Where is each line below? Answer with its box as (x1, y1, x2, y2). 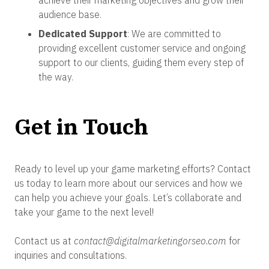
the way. (38, 71, 73, 83)
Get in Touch (14, 112, 148, 141)
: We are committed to (127, 28, 221, 40)
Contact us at (14, 235, 74, 247)
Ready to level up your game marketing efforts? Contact (14, 163, 251, 175)
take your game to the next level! (14, 206, 154, 218)
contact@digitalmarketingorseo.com (74, 235, 226, 247)
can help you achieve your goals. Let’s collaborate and (14, 192, 241, 204)
